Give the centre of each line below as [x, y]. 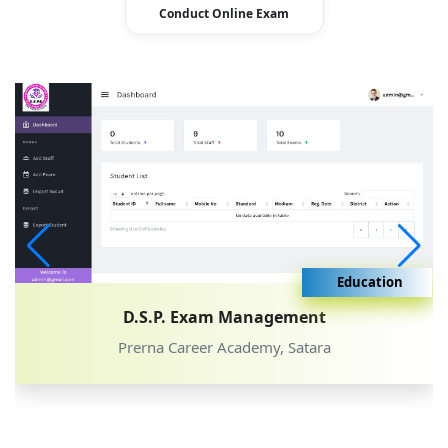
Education [369, 282]
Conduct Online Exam [224, 13]
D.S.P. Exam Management [224, 317]
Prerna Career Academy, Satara [224, 347]
